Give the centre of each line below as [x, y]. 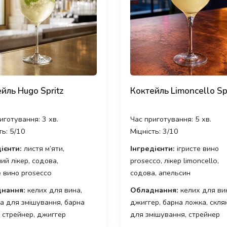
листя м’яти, [43, 148]
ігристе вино [197, 148]
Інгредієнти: [153, 148]
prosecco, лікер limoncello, [175, 160]
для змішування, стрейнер [175, 214]
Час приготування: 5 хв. [171, 119]
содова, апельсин [160, 173]
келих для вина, [53, 190]
